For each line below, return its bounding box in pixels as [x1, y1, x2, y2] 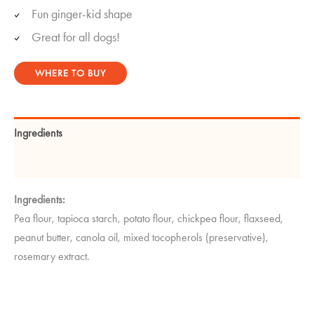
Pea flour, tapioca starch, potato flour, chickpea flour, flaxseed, [14, 211, 283, 225]
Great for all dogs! [32, 29, 120, 45]
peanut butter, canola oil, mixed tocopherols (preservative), [14, 230, 268, 244]
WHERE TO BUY [35, 67, 106, 78]
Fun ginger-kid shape [32, 6, 132, 22]
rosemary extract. [14, 249, 90, 263]
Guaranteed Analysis [14, 156, 105, 170]
